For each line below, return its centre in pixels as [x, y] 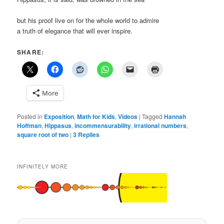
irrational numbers [160, 126]
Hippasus [58, 126]
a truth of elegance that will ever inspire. [75, 31]
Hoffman [29, 126]
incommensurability [103, 126]
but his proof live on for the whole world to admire [88, 20]
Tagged [152, 116]
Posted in [30, 116]
